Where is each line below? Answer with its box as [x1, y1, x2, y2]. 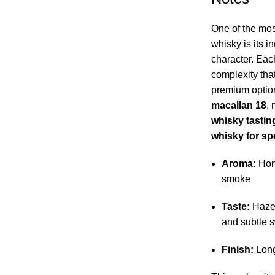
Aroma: [221, 158, 256, 169]
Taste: [221, 201, 250, 212]
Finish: [221, 244, 254, 255]
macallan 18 [211, 100, 266, 111]
